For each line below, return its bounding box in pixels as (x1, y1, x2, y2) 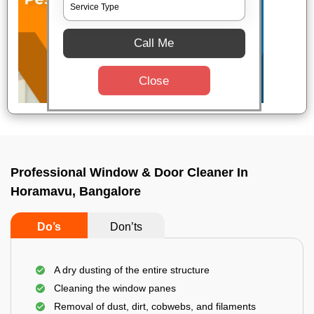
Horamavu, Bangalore (11, 184, 141, 198)
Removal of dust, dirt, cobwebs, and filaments (54, 301, 256, 312)
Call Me (134, 36, 175, 50)
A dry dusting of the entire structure (54, 264, 210, 275)
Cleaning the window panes (54, 282, 176, 294)
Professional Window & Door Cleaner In (11, 165, 248, 179)
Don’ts (110, 221, 142, 233)
